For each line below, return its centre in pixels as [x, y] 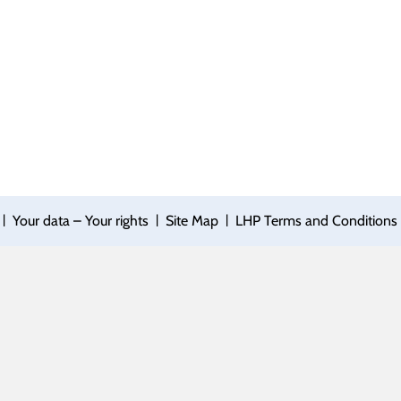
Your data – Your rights [80, 221]
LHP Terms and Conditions [316, 221]
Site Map [192, 221]
